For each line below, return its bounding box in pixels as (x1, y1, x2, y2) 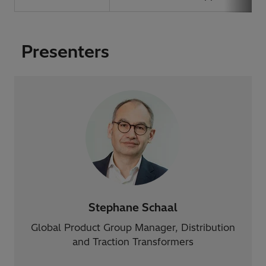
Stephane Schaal (88, 200, 178, 214)
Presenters (21, 40, 109, 62)
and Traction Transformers (72, 235, 194, 248)
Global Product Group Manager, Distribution (31, 221, 235, 233)
